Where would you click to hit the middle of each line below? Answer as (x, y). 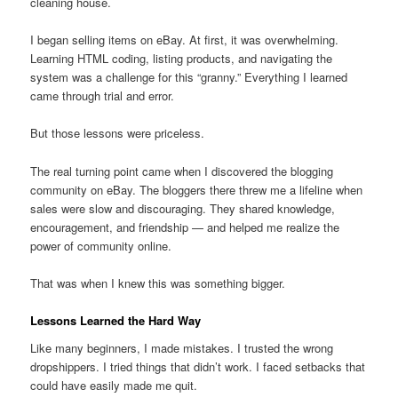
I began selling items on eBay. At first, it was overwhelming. (185, 40)
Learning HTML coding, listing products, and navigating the (182, 59)
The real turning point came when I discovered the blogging (182, 171)
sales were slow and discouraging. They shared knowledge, (183, 208)
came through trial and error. (103, 96)
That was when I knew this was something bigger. (158, 283)
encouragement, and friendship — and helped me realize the (185, 227)
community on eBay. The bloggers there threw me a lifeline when (197, 189)
